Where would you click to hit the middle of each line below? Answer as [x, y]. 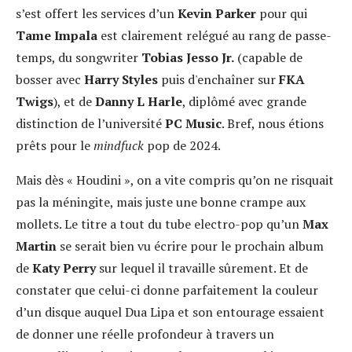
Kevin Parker [218, 13]
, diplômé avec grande [244, 101]
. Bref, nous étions [273, 123]
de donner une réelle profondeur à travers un [145, 334]
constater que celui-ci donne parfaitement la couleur [167, 290]
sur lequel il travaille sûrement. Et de [202, 268]
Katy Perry [64, 268]
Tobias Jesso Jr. [188, 57]
